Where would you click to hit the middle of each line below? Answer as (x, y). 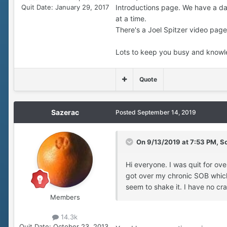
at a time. (131, 18)
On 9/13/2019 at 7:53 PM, (178, 142)
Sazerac (65, 112)
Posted (126, 112)
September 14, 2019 (167, 112)
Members (65, 197)
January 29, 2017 (82, 7)
